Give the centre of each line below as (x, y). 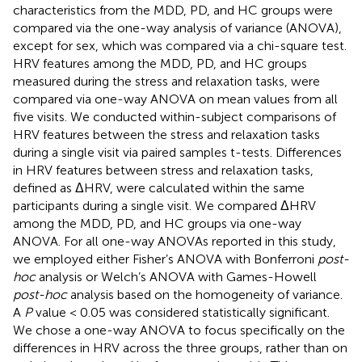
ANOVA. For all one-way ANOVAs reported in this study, (175, 241)
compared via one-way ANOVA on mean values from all (175, 99)
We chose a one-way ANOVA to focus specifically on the (179, 330)
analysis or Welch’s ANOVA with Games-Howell (176, 276)
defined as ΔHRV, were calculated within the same (159, 187)
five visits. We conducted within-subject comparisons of (175, 116)
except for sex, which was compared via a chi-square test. (180, 45)
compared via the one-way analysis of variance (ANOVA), (177, 27)
